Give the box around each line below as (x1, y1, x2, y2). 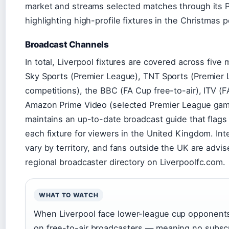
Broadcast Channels (25, 39, 109, 50)
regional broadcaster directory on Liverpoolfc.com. (25, 156, 225, 167)
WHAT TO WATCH (39, 191, 99, 199)
